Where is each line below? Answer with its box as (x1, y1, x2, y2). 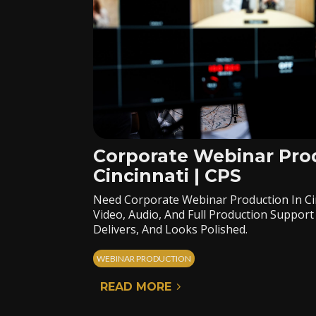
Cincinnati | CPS (93, 165, 241, 186)
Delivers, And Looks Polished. (93, 221, 248, 237)
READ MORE (100, 280, 171, 293)
